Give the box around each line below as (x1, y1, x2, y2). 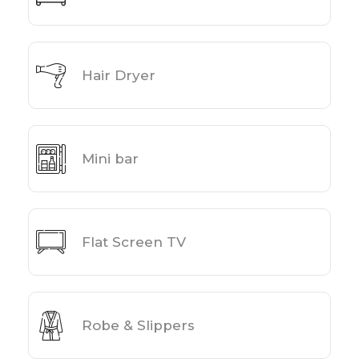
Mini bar (82, 150, 139, 167)
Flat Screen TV (82, 233, 186, 250)
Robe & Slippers (82, 317, 195, 333)
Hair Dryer (82, 67, 155, 83)
